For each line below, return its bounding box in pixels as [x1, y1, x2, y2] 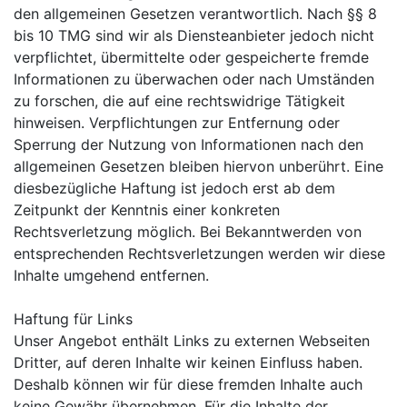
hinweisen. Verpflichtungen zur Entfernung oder [14, 114, 340, 132]
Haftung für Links [14, 310, 133, 328]
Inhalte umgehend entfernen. [14, 266, 209, 284]
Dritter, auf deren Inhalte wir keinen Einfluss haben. [14, 353, 362, 372]
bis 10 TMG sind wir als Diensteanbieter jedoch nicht [14, 26, 374, 45]
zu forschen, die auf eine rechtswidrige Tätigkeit [14, 92, 345, 110]
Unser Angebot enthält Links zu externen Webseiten [14, 332, 370, 350]
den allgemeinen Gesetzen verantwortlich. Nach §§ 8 [14, 5, 377, 23]
